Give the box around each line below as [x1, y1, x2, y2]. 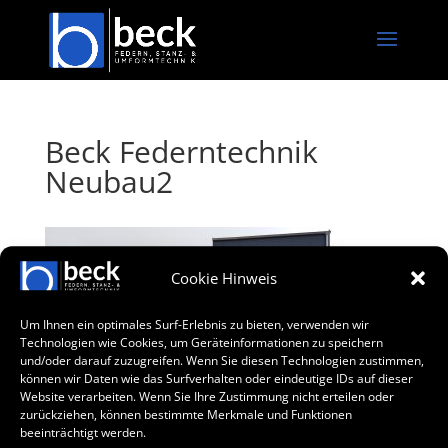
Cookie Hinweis [171, 268, 277, 288]
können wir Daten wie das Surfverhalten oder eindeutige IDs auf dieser [20, 369, 413, 387]
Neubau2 [44, 161, 173, 202]
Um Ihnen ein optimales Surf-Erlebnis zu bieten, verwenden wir [20, 315, 369, 333]
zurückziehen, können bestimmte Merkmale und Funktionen [20, 405, 352, 423]
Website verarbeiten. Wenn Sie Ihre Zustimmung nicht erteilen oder [20, 387, 394, 405]
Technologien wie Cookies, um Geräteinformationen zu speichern [20, 333, 383, 351]
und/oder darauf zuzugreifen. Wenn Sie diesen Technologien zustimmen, [20, 351, 424, 369]
